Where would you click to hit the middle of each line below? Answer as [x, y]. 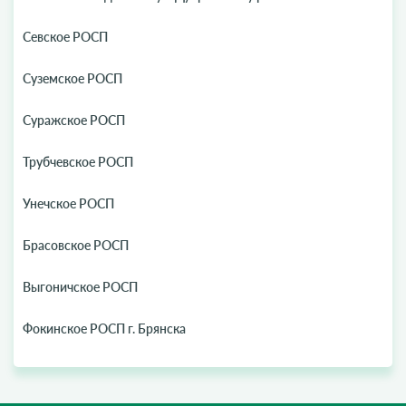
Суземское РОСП [72, 78]
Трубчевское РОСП [78, 162]
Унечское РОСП [68, 203]
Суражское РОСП [74, 120]
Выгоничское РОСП [80, 287]
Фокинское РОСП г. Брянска [104, 329]
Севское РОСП [65, 37]
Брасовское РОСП [76, 245]
